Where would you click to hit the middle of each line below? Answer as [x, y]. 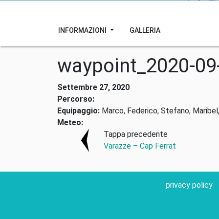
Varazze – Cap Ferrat [140, 146]
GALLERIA [145, 30]
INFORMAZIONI [83, 30]
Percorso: [76, 99]
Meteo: [70, 122]
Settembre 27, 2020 [93, 87]
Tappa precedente [135, 134]
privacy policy [189, 185]
